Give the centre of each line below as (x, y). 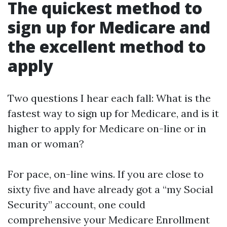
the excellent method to (107, 46)
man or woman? (46, 144)
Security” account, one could (77, 204)
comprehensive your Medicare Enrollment (109, 220)
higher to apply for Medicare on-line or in (107, 128)
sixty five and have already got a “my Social (110, 189)
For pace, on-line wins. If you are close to (106, 174)
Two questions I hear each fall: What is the (109, 98)
